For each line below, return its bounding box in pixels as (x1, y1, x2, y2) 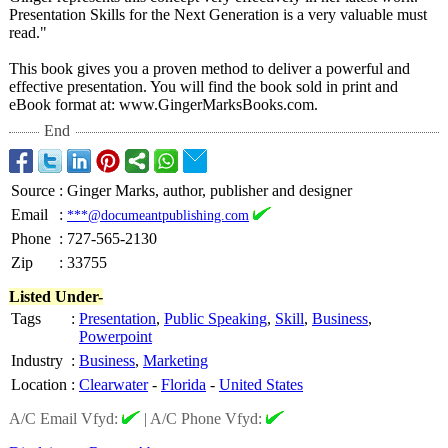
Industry (11, 352, 63, 369)
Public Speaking (164, 310, 267, 327)
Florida (161, 376, 206, 393)
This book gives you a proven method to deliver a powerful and (9, 60, 410, 77)
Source (11, 182, 55, 199)
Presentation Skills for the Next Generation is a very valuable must (9, 6, 427, 23)
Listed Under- (9, 288, 103, 305)
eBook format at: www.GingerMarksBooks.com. (9, 96, 318, 113)
